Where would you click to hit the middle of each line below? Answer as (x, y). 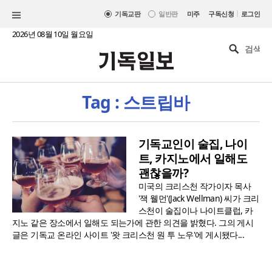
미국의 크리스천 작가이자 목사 (195, 186)
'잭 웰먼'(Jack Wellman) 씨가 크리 (199, 199)
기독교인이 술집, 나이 (193, 144)
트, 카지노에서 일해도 (193, 159)
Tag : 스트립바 (136, 102)
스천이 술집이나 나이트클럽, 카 (196, 211)
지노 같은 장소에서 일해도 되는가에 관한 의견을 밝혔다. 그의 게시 (133, 223)
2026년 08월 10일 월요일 (53, 34)
